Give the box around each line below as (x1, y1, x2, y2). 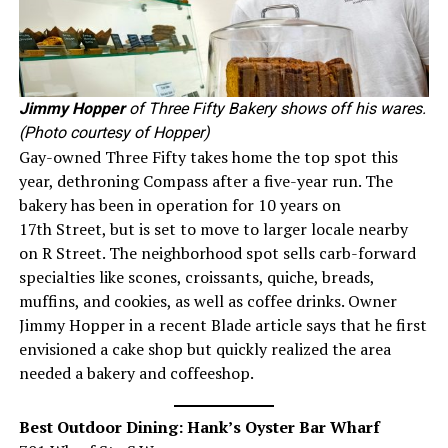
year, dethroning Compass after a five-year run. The (18, 169, 393, 192)
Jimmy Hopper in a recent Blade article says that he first (18, 313, 427, 336)
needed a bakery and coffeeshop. (18, 361, 254, 384)
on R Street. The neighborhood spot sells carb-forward (18, 241, 416, 264)
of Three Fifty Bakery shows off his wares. (124, 98, 426, 118)
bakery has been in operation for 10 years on (18, 193, 341, 216)
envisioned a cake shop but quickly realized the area (18, 337, 391, 360)
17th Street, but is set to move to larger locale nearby (18, 217, 408, 240)
